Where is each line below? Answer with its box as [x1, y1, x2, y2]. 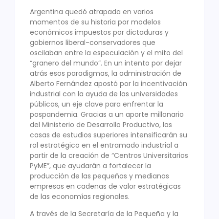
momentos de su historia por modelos [30, 17, 161, 27]
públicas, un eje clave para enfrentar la [30, 99, 163, 109]
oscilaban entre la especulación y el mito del [30, 47, 183, 58]
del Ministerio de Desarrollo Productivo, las [30, 119, 172, 130]
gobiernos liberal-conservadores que [30, 37, 155, 47]
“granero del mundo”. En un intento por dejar [30, 58, 182, 68]
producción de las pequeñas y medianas [30, 171, 169, 181]
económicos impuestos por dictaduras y [30, 27, 169, 37]
